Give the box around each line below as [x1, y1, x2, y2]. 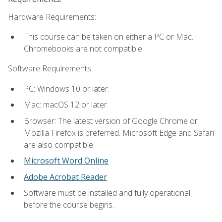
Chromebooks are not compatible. [24, 43, 144, 54]
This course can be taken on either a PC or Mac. [24, 31, 193, 42]
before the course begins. [24, 199, 114, 211]
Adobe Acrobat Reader [24, 171, 107, 182]
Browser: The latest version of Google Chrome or [24, 115, 198, 126]
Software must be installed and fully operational [24, 187, 190, 199]
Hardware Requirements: [8, 11, 96, 22]
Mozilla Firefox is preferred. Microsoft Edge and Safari [24, 127, 214, 138]
